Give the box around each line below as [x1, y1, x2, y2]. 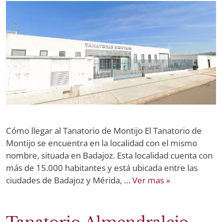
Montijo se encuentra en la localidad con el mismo [6, 137, 197, 149]
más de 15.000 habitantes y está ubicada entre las [6, 162, 198, 173]
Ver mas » [132, 174, 170, 186]
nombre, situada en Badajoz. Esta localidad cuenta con [6, 149, 213, 161]
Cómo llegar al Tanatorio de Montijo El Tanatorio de [6, 124, 202, 136]
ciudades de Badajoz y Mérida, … [6, 174, 132, 186]
